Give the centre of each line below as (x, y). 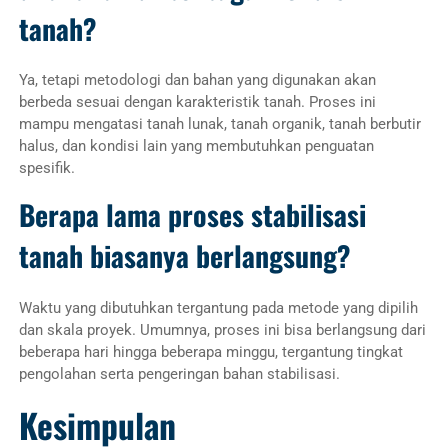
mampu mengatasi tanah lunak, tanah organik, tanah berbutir (219, 124)
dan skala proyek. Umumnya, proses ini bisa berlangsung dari (222, 329)
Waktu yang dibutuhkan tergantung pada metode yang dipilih (218, 307)
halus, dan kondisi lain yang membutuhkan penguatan (196, 146)
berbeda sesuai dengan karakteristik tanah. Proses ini (197, 102)
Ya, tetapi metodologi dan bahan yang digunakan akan (197, 80)
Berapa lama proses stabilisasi (192, 215)
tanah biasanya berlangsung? (184, 256)
